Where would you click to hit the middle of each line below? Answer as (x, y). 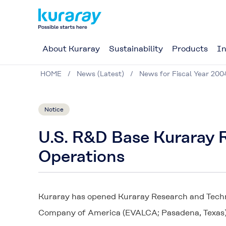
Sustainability (136, 49)
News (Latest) (100, 74)
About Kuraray (71, 49)
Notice (54, 109)
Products (190, 49)
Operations (81, 156)
